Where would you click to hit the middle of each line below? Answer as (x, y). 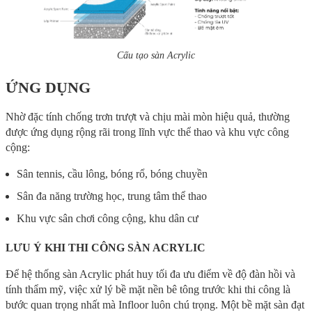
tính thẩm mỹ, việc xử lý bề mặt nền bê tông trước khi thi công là (148, 289)
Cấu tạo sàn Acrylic (156, 55)
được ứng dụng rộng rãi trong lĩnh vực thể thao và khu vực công (147, 132)
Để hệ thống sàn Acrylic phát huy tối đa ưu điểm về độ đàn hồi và (150, 274)
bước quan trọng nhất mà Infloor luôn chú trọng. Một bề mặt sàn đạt (155, 304)
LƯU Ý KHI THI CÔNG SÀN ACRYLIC (106, 247)
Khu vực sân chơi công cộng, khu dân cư (108, 218)
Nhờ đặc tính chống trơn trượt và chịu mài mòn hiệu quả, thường (148, 116)
